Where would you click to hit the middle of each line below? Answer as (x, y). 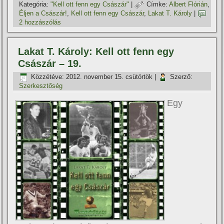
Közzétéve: (48, 77)
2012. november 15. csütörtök (109, 77)
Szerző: (181, 77)
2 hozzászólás (40, 22)
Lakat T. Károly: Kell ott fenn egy (96, 51)
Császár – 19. (50, 63)
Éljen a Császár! (43, 13)
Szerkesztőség (41, 85)
